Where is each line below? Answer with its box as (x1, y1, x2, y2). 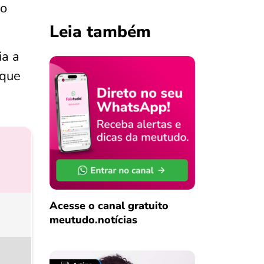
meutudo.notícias (49, 212, 137, 227)
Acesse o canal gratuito (49, 198, 169, 213)
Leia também (49, 21, 151, 43)
